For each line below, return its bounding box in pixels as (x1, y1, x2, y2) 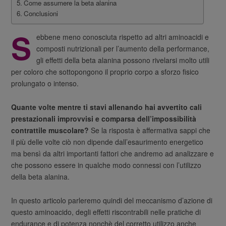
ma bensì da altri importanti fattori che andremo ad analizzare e (11, 148, 214, 158)
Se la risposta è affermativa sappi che (89, 125, 211, 135)
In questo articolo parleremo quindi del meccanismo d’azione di (11, 195, 213, 205)
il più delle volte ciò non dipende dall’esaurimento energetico (11, 136, 204, 147)
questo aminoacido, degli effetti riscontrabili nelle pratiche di (11, 206, 201, 217)
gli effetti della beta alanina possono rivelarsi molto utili (36, 54, 210, 65)
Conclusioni (24, 8, 59, 18)
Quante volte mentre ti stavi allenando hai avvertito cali (11, 101, 202, 112)
